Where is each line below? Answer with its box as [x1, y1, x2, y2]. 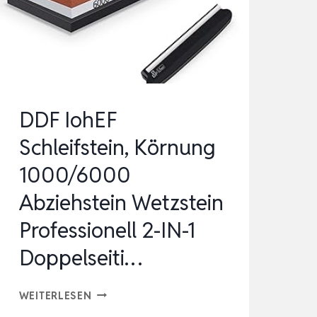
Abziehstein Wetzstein [18, 188, 224, 217]
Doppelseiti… [18, 243, 142, 272]
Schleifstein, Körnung [18, 133, 216, 161]
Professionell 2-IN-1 [18, 216, 195, 244]
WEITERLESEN [18, 288, 92, 302]
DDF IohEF [18, 105, 117, 134]
